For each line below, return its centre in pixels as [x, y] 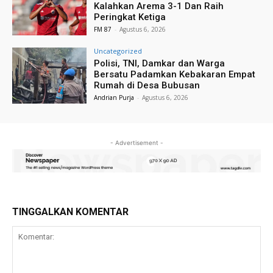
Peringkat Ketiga [130, 17]
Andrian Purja [114, 98]
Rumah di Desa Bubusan [147, 86]
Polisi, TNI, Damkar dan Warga [160, 64]
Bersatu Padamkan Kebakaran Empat [175, 75]
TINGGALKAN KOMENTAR [70, 211]
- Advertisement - [136, 142]
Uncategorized [118, 51]
